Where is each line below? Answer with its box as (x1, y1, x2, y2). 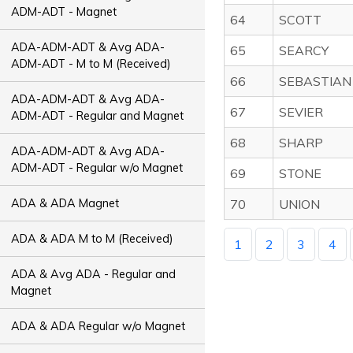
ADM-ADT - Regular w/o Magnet (11, 160, 184, 175)
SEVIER (279, 104, 323, 120)
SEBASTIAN (279, 73, 351, 89)
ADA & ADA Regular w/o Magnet (11, 318, 186, 333)
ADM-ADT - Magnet (11, 4, 117, 19)
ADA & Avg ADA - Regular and (11, 266, 176, 281)
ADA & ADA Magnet (11, 195, 120, 210)
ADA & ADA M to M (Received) (11, 231, 174, 246)
